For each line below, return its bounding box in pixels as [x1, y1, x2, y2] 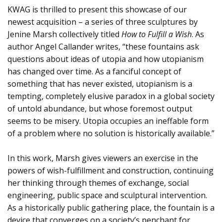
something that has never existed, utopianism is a [7, 78, 192, 89]
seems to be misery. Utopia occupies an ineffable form [7, 115, 209, 126]
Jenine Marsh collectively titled [7, 28, 121, 40]
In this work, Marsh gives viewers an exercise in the [7, 152, 198, 164]
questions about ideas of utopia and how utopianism [7, 53, 204, 64]
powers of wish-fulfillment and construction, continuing [7, 165, 214, 176]
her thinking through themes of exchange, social [7, 177, 189, 188]
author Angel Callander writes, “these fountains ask [7, 41, 199, 52]
